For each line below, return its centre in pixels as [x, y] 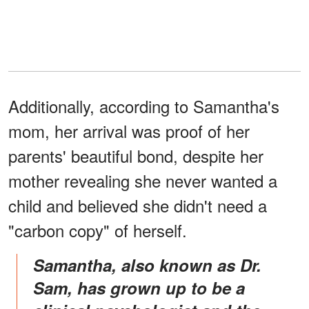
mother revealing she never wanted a [143, 180]
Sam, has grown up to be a [139, 287]
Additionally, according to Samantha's [144, 106]
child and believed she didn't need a [138, 205]
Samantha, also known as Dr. [39, 265]
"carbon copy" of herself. [98, 230]
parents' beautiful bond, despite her [136, 155]
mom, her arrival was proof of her [129, 130]
